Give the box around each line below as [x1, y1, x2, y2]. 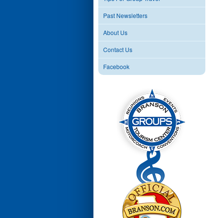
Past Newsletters [103, 11, 147, 19]
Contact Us [103, 45, 132, 54]
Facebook [103, 62, 129, 71]
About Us [103, 28, 127, 36]
